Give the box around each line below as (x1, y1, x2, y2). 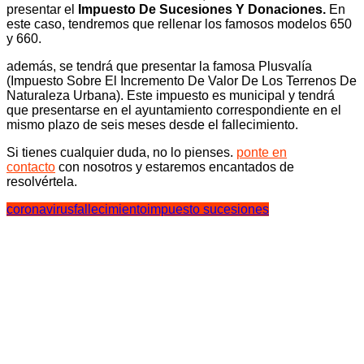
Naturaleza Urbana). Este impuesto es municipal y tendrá (6, 89, 335, 103)
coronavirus (6, 202, 74, 217)
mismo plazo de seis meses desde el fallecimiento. (6, 118, 298, 132)
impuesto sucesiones (147, 202, 269, 217)
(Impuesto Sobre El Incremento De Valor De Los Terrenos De (6, 74, 357, 89)
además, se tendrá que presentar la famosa (6, 59, 255, 74)
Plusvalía (258, 59, 312, 74)
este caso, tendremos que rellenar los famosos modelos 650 (6, 17, 352, 32)
